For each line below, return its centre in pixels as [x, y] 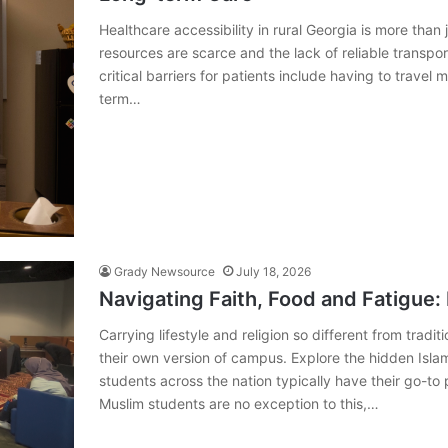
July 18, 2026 [273, 271]
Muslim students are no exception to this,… [239, 403]
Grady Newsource [164, 271]
